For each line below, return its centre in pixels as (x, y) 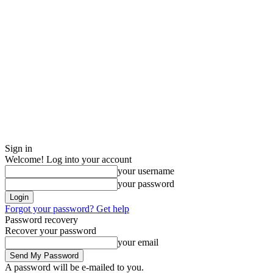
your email (138, 242)
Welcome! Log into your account (68, 159)
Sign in (19, 148)
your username (146, 171)
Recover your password (51, 231)
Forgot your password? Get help (67, 209)
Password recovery (41, 220)
